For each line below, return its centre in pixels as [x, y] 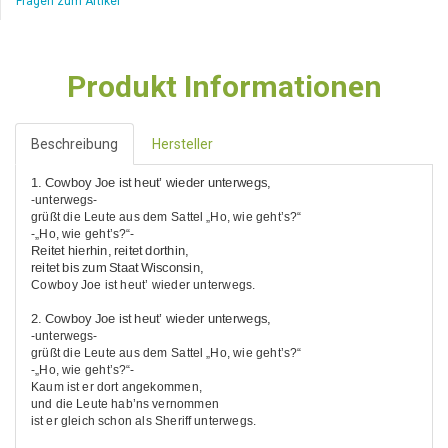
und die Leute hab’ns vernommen [125, 403]
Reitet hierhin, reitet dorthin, [110, 250]
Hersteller [182, 143]
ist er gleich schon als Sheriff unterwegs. [144, 420]
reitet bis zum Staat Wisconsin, [117, 267]
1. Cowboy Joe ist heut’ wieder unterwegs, [151, 182]
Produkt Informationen [224, 86]
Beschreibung [74, 143]
